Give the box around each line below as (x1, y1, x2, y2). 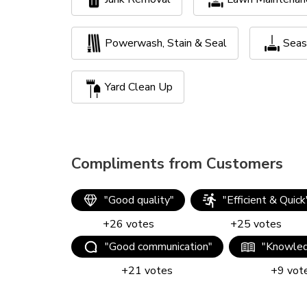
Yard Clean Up (105, 79, 173, 95)
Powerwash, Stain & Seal (105, 36, 227, 51)
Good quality (108, 193, 170, 208)
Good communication (108, 239, 208, 254)
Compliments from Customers (71, 153, 283, 174)
